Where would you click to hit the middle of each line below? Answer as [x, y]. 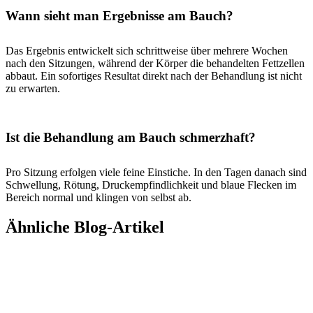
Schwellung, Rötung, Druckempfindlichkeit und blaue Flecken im [151, 184]
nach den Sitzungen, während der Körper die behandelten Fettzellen [155, 63]
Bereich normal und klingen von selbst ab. [99, 197]
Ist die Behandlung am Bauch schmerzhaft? [131, 137]
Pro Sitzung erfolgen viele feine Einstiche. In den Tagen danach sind [156, 172]
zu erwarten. [33, 88]
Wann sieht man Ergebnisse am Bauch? [119, 15]
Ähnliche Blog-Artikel [85, 227]
